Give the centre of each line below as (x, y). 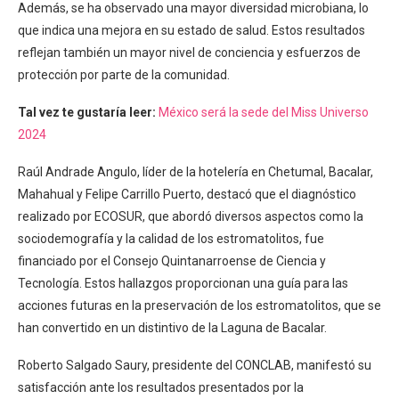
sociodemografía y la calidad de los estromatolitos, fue (171, 239)
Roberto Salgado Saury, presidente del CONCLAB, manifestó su (195, 365)
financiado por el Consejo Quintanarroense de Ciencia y (172, 261)
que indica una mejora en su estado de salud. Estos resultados (191, 30)
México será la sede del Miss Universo (264, 112)
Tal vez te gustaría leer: (87, 112)
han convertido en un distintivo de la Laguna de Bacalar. (172, 328)
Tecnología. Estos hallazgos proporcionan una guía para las (183, 283)
